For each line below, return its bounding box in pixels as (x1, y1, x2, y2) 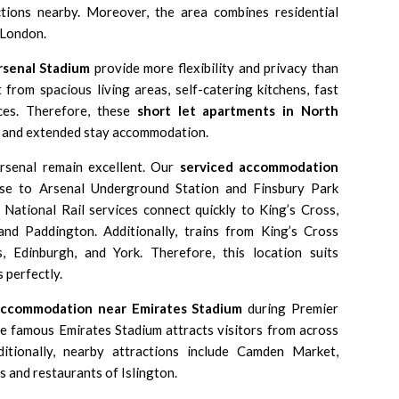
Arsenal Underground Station (38, 180, 219, 196)
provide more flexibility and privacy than (90, 60, 339, 76)
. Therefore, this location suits (140, 244, 339, 260)
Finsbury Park (252, 180, 339, 196)
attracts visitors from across (161, 322, 339, 338)
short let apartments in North (136, 102, 339, 118)
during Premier (242, 300, 339, 316)
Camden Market (237, 343, 336, 359)
